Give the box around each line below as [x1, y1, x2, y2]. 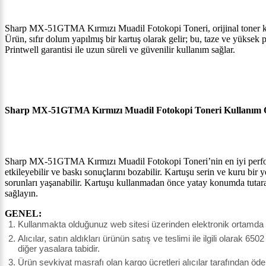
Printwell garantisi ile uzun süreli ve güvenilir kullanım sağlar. [5, 45, 235, 55]
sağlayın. [5, 188, 38, 199]
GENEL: [5, 208, 42, 219]
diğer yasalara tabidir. [18, 243, 100, 254]
